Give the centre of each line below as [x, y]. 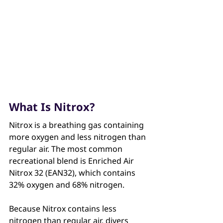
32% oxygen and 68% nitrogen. [68, 185]
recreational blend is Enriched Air [72, 161]
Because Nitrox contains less [64, 209]
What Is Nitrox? [52, 107]
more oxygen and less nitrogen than [78, 137]
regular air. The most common [67, 149]
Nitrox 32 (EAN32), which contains [73, 173]
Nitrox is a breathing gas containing [77, 125]
